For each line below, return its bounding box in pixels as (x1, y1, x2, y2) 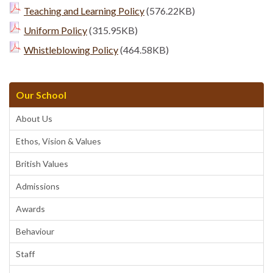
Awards (16, 204, 45, 214)
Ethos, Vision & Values (16, 136, 101, 146)
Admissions (16, 181, 60, 191)
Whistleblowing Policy (24, 44, 118, 55)
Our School (16, 89, 66, 101)
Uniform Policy (24, 24, 87, 36)
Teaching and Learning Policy (24, 5, 144, 16)
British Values (16, 158, 68, 169)
